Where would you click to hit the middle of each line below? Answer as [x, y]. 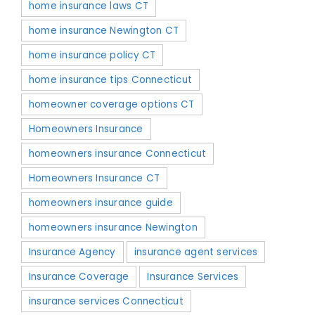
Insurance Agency [72, 252]
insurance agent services [196, 252]
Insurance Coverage [79, 276]
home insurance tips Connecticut [110, 79]
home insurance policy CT [92, 55]
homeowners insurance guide [101, 202]
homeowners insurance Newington [113, 227]
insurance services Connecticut [106, 301]
